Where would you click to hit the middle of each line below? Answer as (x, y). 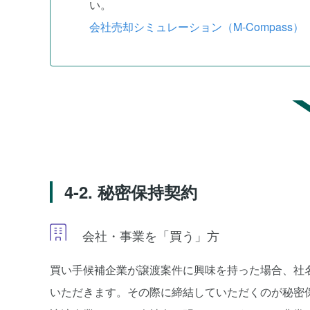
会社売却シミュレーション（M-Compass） (197, 27)
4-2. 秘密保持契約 (131, 192)
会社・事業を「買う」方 (149, 235)
